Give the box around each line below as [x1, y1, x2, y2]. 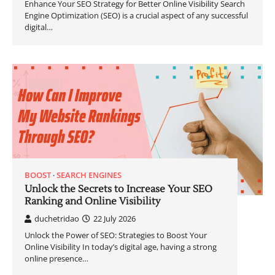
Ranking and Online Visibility [25, 195, 161, 208]
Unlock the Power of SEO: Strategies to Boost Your [25, 230, 207, 241]
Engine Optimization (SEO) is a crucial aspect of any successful [25, 10, 248, 21]
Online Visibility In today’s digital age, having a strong [25, 241, 217, 253]
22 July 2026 [93, 213, 136, 225]
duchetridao [34, 213, 79, 225]
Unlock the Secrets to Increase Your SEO [25, 183, 212, 196]
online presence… [25, 253, 88, 265]
